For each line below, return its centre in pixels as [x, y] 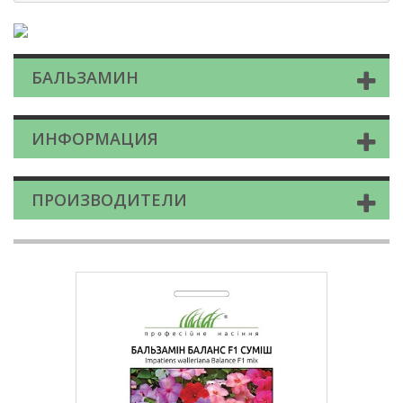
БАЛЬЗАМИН [85, 78]
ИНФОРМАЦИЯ [95, 139]
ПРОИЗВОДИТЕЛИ [109, 200]
